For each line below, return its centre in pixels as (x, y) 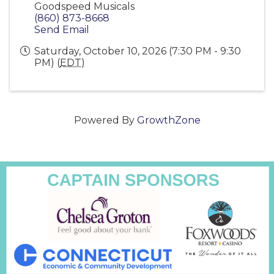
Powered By (105, 120)
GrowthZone (168, 120)
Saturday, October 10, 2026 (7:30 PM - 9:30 (138, 51)
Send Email (62, 29)
